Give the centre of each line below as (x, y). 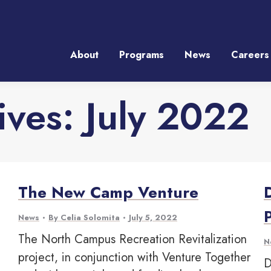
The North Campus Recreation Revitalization (132, 239)
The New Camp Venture (108, 192)
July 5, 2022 (153, 217)
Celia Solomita (90, 217)
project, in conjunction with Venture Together (134, 257)
